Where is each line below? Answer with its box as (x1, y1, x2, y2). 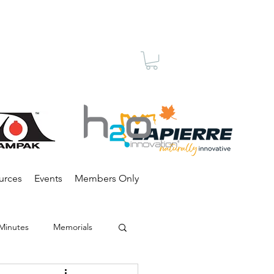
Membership (61, 57, 123, 73)
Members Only (75, 172, 139, 185)
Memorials (53, 221, 92, 232)
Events (34, 172, 62, 185)
